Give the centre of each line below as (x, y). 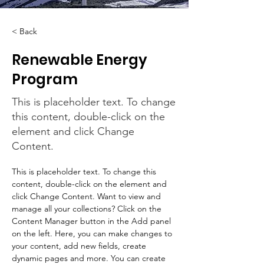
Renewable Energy (80, 60)
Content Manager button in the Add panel (93, 221)
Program (45, 79)
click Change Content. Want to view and (88, 196)
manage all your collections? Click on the (88, 209)
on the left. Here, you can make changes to (93, 233)
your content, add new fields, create (80, 246)
